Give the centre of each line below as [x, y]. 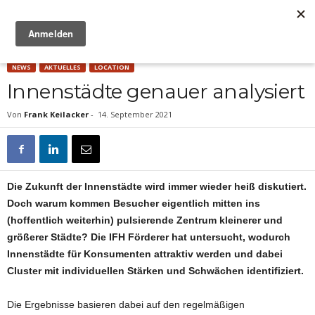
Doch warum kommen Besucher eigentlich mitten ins [134, 203]
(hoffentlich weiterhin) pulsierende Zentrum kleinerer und [145, 220]
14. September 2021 [135, 114]
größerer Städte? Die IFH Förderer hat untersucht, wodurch [149, 237]
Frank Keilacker [56, 114]
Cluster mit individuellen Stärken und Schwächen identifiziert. [155, 271]
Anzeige [157, 48]
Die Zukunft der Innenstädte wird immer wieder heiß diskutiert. [157, 186]
